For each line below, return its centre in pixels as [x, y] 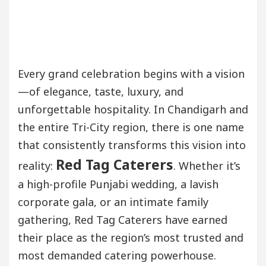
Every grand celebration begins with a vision [131, 73]
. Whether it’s [207, 165]
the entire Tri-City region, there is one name [131, 127]
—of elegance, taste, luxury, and [101, 91]
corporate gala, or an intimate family [113, 202]
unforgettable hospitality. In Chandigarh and [133, 109]
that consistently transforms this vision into [132, 145]
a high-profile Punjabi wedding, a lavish [118, 184]
